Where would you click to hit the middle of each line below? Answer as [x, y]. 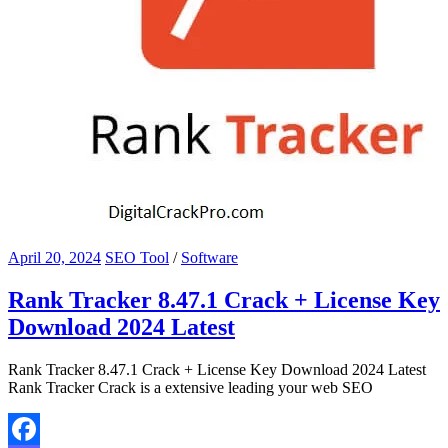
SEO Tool [137, 257]
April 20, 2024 [54, 257]
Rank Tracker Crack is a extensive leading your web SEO [190, 387]
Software [209, 257]
